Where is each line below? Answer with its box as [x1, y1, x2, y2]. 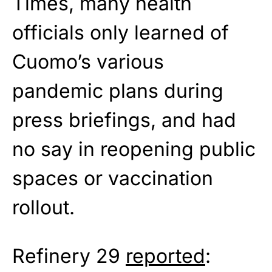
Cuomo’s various [12, 50, 164, 74]
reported [126, 244, 205, 268]
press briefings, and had [12, 108, 236, 132]
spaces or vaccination [12, 166, 213, 191]
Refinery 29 [12, 244, 126, 268]
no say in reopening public [12, 137, 256, 161]
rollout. [12, 195, 75, 220]
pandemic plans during [12, 79, 223, 103]
